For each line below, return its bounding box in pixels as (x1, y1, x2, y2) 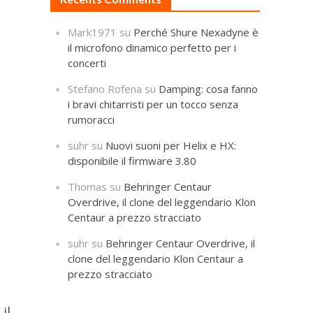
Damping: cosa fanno (159, 81, 259, 96)
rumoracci (68, 112, 115, 126)
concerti (68, 55, 107, 70)
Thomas (68, 179, 108, 194)
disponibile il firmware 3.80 (68, 153, 197, 168)
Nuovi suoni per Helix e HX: (105, 138, 237, 152)
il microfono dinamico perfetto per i (68, 40, 237, 54)
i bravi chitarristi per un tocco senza (68, 96, 239, 111)
